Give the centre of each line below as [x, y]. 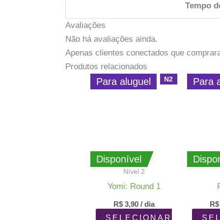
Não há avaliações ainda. [112, 39]
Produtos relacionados [107, 67]
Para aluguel [124, 82]
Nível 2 [134, 172]
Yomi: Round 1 [134, 186]
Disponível [119, 159]
